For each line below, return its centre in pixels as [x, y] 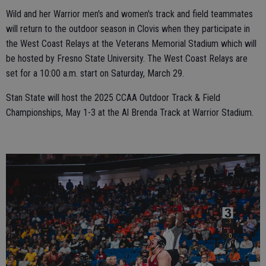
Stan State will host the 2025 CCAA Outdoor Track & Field [113, 98]
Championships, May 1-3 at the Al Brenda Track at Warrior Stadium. [130, 113]
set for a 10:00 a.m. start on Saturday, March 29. [96, 74]
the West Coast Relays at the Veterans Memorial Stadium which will [131, 44]
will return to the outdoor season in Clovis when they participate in [128, 29]
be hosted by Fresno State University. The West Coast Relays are [127, 59]
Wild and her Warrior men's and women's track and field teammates [129, 14]
